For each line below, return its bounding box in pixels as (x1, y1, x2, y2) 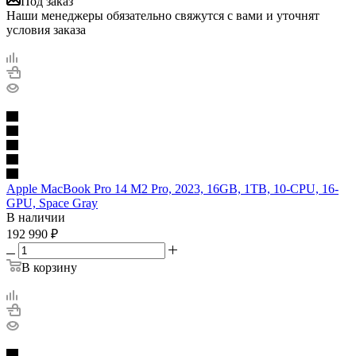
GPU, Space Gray (6, 195, 98, 210)
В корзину (21, 260, 77, 274)
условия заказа (6, 22, 86, 37)
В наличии (6, 210, 65, 224)
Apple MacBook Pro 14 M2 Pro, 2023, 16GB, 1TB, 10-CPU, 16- (6, 181, 339, 195)
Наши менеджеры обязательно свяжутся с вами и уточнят (6, 8, 319, 22)
